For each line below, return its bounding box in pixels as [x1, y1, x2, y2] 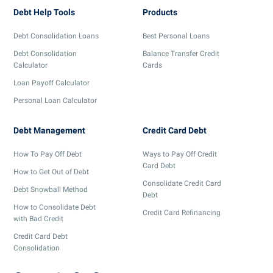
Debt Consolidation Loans [13, 31, 99, 40]
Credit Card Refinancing [143, 208, 221, 217]
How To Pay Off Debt [13, 149, 82, 158]
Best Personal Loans [143, 31, 210, 40]
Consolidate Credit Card [143, 179, 221, 188]
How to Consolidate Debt [13, 202, 96, 211]
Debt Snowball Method [13, 185, 88, 194]
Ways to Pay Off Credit [143, 149, 217, 158]
